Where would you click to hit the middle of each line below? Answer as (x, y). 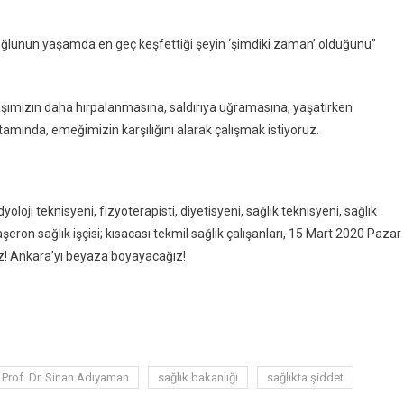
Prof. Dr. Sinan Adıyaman (65, 377)
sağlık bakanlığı (198, 377)
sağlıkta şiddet (305, 377)
